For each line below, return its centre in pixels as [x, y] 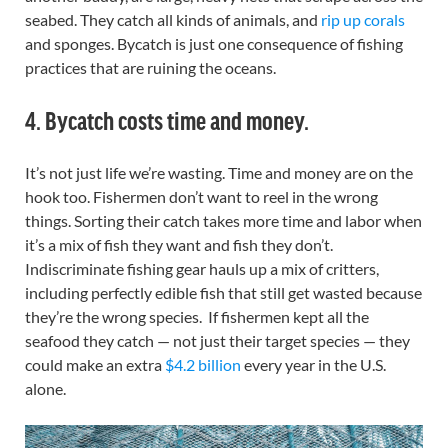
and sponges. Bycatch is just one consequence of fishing [214, 44]
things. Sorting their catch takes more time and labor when [223, 221]
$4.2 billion [203, 365]
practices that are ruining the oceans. [150, 68]
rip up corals [363, 20]
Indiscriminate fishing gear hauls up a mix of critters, [202, 269]
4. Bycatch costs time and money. [167, 120]
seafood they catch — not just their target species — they [217, 341]
